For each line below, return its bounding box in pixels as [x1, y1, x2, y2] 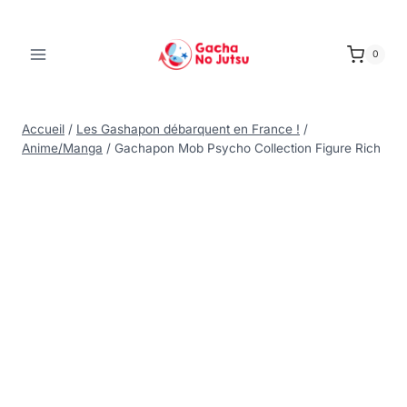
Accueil [22, 122, 65, 136]
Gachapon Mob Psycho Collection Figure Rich [114, 141, 381, 155]
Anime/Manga [22, 141, 103, 155]
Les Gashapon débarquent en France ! [76, 122, 300, 136]
